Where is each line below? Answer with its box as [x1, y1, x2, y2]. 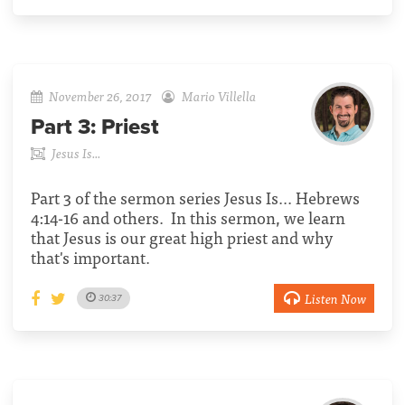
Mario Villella [181, 84, 257, 106]
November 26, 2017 [49, 84, 153, 106]
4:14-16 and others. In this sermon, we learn [31, 203, 345, 231]
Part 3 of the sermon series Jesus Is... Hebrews [31, 184, 360, 211]
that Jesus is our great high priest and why [31, 223, 333, 250]
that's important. [31, 243, 150, 270]
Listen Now [304, 287, 366, 308]
